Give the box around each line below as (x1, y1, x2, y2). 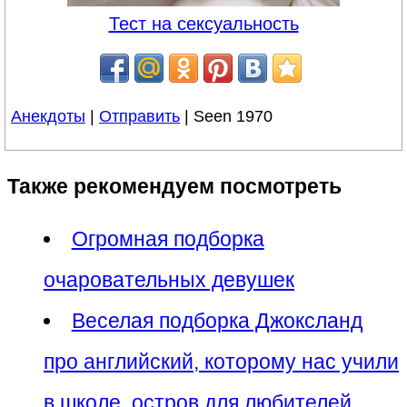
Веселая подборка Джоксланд (71, 309, 362, 333)
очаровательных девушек (44, 268, 294, 293)
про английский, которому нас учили (44, 350, 399, 374)
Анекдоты (11, 106, 85, 125)
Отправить (99, 106, 180, 125)
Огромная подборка (71, 227, 264, 252)
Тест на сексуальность (108, 13, 299, 34)
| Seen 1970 (180, 106, 273, 125)
